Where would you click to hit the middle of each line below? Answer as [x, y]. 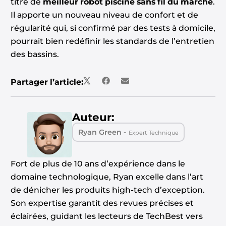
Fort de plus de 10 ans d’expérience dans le [98, 163]
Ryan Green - [103, 132]
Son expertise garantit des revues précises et [102, 203]
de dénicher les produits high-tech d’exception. [107, 190]
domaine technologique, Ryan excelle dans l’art [107, 177]
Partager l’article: [47, 82]
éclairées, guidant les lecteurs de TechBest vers [106, 216]
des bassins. [35, 54]
